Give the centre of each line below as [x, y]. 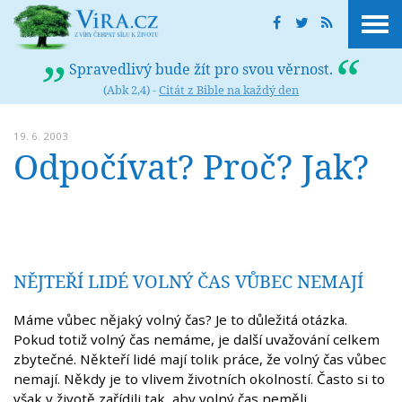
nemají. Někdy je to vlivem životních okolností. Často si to [199, 379]
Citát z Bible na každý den [229, 90]
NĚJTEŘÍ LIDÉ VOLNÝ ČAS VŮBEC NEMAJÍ [188, 282]
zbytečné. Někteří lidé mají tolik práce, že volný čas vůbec [200, 359]
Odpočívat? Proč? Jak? [191, 166]
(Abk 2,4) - [131, 90]
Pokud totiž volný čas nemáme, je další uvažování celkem [197, 340]
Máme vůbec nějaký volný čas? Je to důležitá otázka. [180, 320]
